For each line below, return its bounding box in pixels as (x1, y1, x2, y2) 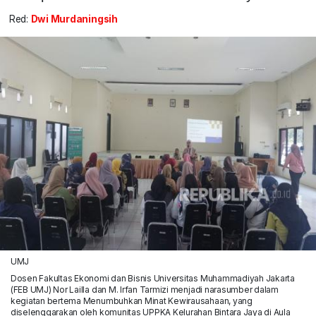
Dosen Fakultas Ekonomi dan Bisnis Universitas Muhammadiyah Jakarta (10, 272, 295, 284)
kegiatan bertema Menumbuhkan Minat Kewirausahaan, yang (10, 295, 253, 306)
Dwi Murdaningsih (30, 13, 118, 25)
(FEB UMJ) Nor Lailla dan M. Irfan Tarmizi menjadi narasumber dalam (10, 284, 279, 295)
